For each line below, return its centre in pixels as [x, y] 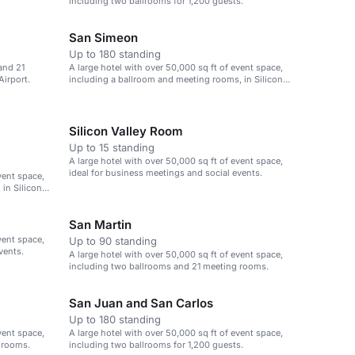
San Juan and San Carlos [141, 303]
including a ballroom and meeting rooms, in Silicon [176, 79]
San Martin [100, 225]
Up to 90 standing [113, 241]
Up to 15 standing [112, 147]
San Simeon [103, 38]
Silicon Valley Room [126, 131]
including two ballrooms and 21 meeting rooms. [169, 266]
